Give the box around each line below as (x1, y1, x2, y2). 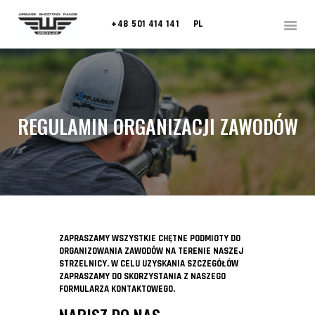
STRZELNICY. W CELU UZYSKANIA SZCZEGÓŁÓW (59, 258, 238, 270)
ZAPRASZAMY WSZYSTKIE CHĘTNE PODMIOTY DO (59, 233, 240, 245)
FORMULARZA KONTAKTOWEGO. (59, 283, 175, 295)
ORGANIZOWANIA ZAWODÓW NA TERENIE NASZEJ (59, 245, 243, 257)
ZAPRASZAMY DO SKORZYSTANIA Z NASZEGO (59, 271, 226, 283)
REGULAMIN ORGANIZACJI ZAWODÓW (17, 112, 298, 141)
